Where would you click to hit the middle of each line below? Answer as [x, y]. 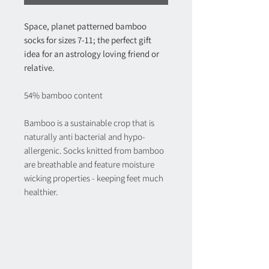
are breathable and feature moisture [89, 165]
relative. [39, 68]
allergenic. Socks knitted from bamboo [94, 151]
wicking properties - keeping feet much [94, 178]
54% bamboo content [63, 95]
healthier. [41, 192]
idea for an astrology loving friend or [92, 54]
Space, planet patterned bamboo [85, 26]
